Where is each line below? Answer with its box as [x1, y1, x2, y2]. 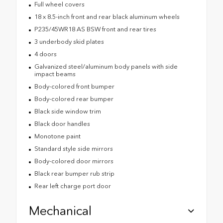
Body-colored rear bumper [34, 95, 113, 103]
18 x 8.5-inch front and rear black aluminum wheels [34, 13, 180, 21]
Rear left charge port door [34, 182, 111, 190]
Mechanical [29, 203, 92, 219]
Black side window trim [34, 108, 101, 115]
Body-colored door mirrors [34, 157, 113, 165]
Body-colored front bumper [34, 83, 114, 91]
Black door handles [34, 120, 90, 128]
